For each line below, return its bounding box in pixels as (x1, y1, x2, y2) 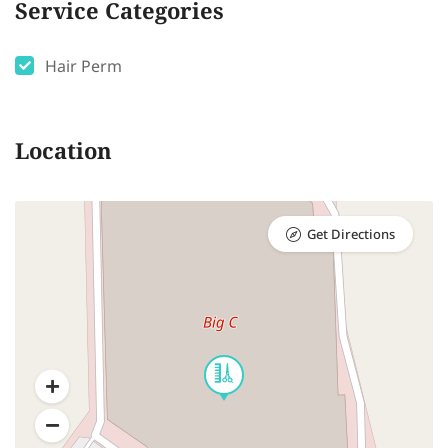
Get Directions (307, 225, 395, 246)
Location (15, 136, 112, 172)
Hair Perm (45, 55, 122, 80)
